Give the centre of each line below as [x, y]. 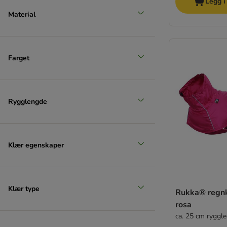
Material [22, 14]
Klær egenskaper [36, 145]
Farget [19, 58]
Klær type [24, 188]
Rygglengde [28, 101]
